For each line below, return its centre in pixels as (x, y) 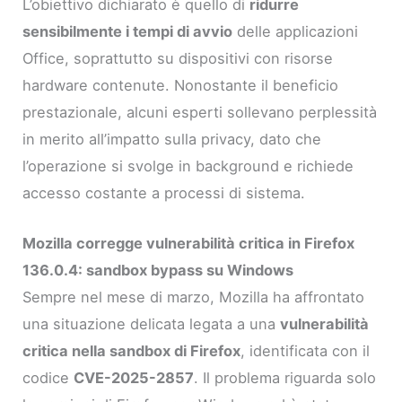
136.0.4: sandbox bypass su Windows (158, 270)
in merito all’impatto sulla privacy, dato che (172, 139)
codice (48, 377)
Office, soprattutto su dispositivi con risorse (178, 58)
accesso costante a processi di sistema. (164, 192)
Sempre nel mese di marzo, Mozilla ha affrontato (194, 297)
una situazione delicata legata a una (152, 323)
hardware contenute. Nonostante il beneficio (181, 85)
